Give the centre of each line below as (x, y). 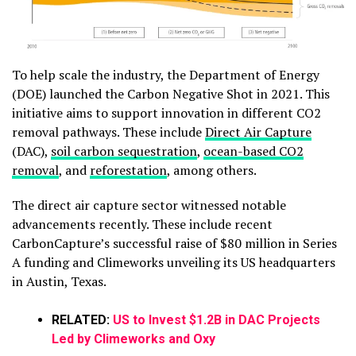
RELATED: (82, 319)
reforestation (128, 170)
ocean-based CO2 (253, 151)
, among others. (213, 170)
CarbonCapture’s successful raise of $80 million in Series (174, 243)
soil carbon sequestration (124, 151)
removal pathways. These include (108, 132)
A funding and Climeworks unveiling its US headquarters (174, 262)
